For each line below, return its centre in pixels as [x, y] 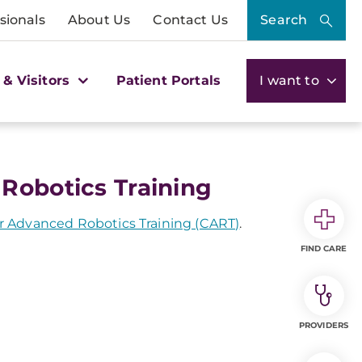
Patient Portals [168, 80]
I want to [291, 80]
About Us [99, 20]
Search [284, 20]
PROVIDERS [324, 325]
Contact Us [190, 20]
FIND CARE [324, 248]
